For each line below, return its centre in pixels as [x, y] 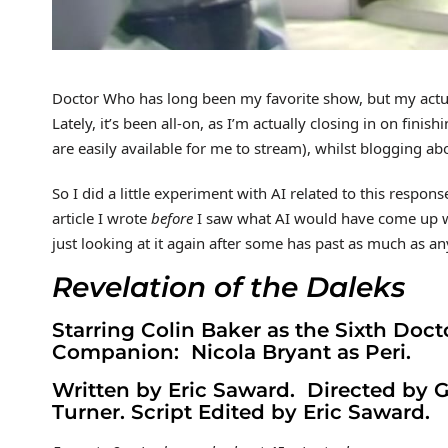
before [172, 218]
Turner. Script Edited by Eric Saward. [241, 412]
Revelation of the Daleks [228, 287]
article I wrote [101, 218]
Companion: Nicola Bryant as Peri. [231, 352]
